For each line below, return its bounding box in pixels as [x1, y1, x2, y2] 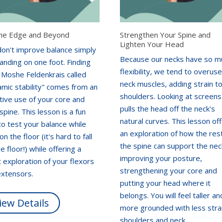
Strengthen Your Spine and [120, 30, 211, 40]
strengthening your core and [120, 165, 218, 175]
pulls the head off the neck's [120, 103, 216, 113]
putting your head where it [120, 177, 211, 188]
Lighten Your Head [120, 39, 184, 50]
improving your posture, [120, 153, 203, 163]
